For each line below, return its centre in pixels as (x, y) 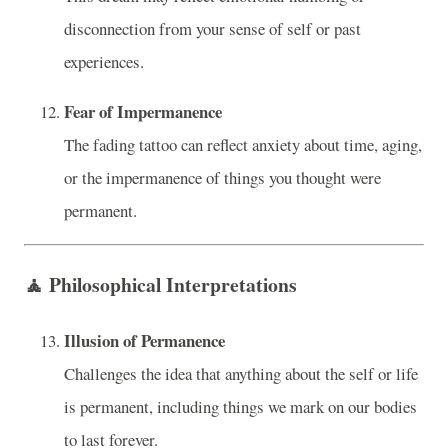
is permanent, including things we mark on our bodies (240, 406)
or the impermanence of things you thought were (222, 177)
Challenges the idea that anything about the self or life (241, 373)
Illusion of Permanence (144, 340)
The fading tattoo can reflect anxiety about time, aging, (243, 144)
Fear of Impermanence (143, 111)
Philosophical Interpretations (173, 285)
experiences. (104, 61)
